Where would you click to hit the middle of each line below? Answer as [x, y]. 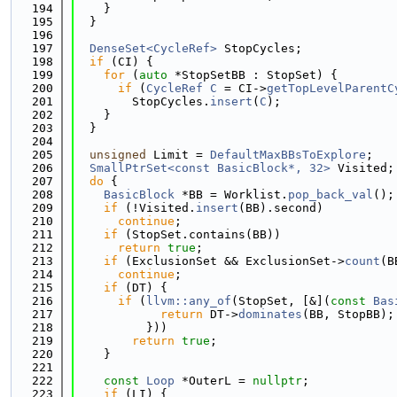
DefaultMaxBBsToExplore [288, 155]
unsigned [118, 155]
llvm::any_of [189, 301]
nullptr [277, 381]
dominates [270, 314]
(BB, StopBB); [348, 314]
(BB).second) [281, 208]
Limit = [178, 155]
